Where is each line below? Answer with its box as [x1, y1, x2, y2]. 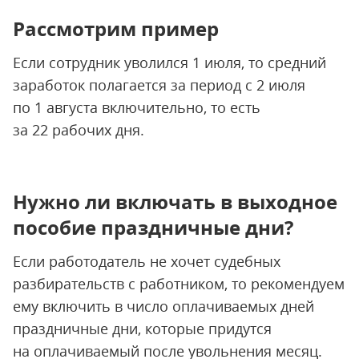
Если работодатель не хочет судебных [13, 252, 280, 271]
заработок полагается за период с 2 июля [13, 75, 305, 95]
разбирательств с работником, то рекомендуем [13, 274, 345, 293]
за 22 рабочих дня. [13, 120, 144, 139]
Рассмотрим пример [13, 15, 219, 42]
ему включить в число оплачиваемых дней [13, 296, 314, 316]
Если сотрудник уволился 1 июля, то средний [13, 53, 326, 72]
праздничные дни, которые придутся [13, 319, 272, 338]
